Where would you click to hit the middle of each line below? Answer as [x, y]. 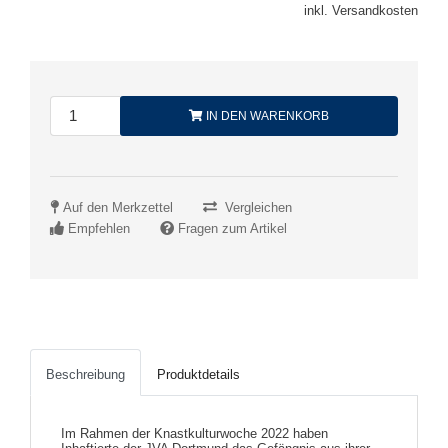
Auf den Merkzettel [118, 207]
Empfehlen [99, 228]
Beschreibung [85, 374]
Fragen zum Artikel [232, 228]
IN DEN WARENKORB [265, 115]
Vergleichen [258, 207]
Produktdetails [198, 374]
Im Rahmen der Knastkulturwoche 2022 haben [194, 433]
